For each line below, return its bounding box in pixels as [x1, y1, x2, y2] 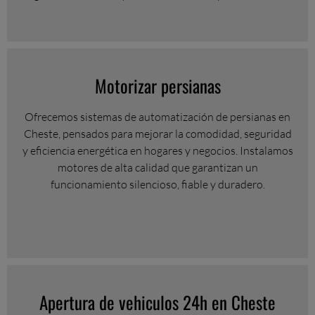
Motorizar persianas [94, 72, 221, 98]
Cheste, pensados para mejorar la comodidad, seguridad [23, 126, 292, 141]
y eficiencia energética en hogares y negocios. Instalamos [22, 143, 293, 157]
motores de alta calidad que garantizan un [57, 160, 258, 174]
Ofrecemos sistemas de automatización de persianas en [25, 109, 290, 124]
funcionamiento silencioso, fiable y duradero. [50, 176, 265, 191]
